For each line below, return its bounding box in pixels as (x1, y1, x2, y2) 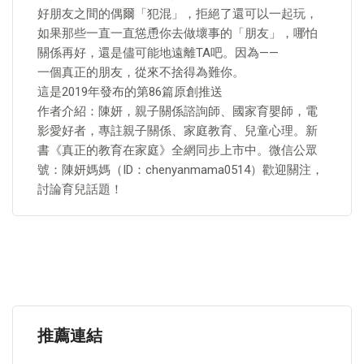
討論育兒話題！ (37, 182, 123, 197)
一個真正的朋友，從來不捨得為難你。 (37, 65, 245, 80)
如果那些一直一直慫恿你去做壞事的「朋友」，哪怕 (37, 26, 318, 41)
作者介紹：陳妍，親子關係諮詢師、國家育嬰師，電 (37, 104, 318, 119)
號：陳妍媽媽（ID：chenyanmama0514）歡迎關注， (37, 162, 323, 177)
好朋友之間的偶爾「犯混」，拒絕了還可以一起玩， (37, 6, 318, 21)
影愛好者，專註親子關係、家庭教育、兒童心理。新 (37, 123, 318, 138)
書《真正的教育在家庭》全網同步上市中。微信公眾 (37, 143, 318, 158)
